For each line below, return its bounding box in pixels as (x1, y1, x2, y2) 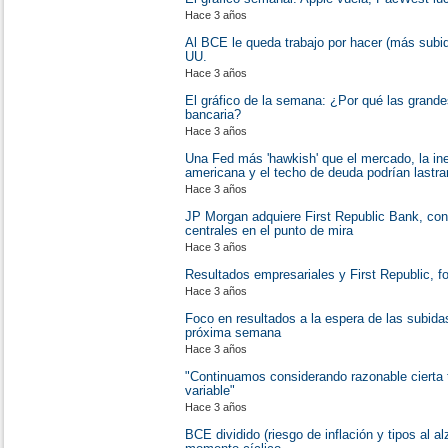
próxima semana (185, 325, 281, 340)
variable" (185, 383, 235, 398)
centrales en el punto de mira (185, 223, 353, 238)
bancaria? (185, 107, 241, 122)
